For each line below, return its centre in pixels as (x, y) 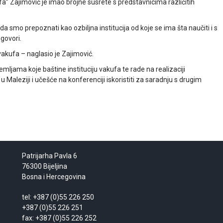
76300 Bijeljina (44, 166)
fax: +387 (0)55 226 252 (59, 218)
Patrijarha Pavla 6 (49, 156)
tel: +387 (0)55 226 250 (58, 197)
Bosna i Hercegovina (54, 176)
